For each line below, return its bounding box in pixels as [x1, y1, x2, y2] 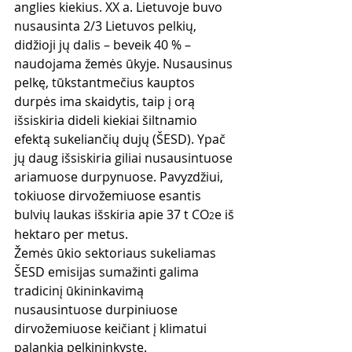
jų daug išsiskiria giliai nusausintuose [14, 148, 236, 167]
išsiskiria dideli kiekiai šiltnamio [14, 111, 200, 129]
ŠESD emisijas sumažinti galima [14, 262, 202, 280]
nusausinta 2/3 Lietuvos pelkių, [14, 16, 200, 35]
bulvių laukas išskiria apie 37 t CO [14, 205, 209, 223]
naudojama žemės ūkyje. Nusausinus [14, 54, 236, 72]
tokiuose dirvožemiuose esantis [14, 186, 204, 204]
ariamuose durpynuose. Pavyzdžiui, [14, 167, 226, 185]
